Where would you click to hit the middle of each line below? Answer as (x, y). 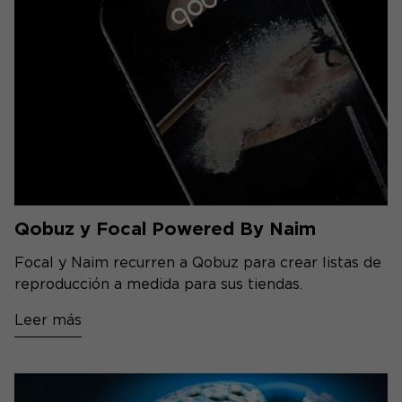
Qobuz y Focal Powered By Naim (165, 229)
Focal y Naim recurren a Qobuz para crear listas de (198, 263)
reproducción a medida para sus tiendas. (158, 284)
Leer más (48, 320)
